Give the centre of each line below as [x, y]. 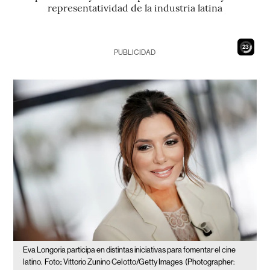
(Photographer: [210, 262]
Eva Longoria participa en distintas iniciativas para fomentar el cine [130, 250]
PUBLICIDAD [135, 52]
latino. [33, 262]
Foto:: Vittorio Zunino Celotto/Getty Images [114, 262]
